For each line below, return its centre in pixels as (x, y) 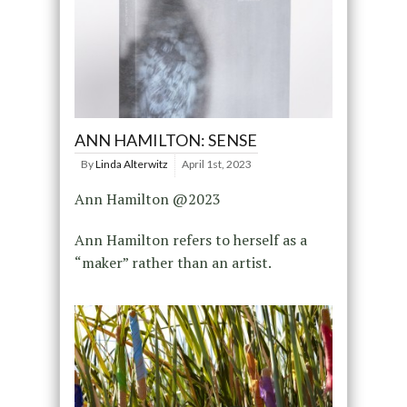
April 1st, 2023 (216, 164)
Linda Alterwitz (131, 164)
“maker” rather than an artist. (173, 263)
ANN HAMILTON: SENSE (165, 140)
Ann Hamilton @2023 (147, 199)
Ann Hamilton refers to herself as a (190, 240)
